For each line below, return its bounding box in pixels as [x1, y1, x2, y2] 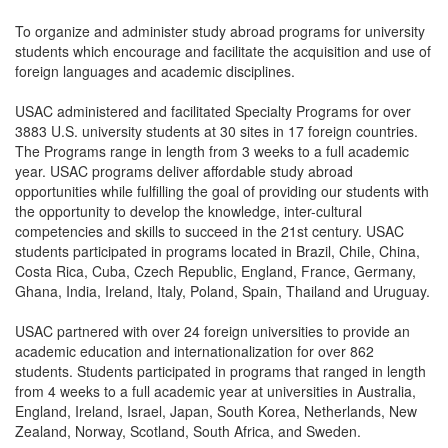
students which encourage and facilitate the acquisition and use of [15, 41, 431, 61]
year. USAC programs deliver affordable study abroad [15, 161, 353, 181]
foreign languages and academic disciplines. [15, 61, 295, 81]
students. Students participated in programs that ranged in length [15, 361, 426, 381]
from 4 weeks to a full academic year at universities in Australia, [15, 381, 416, 401]
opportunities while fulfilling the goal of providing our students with [15, 181, 429, 201]
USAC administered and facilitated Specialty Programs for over [15, 101, 411, 121]
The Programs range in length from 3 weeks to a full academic [15, 141, 409, 161]
